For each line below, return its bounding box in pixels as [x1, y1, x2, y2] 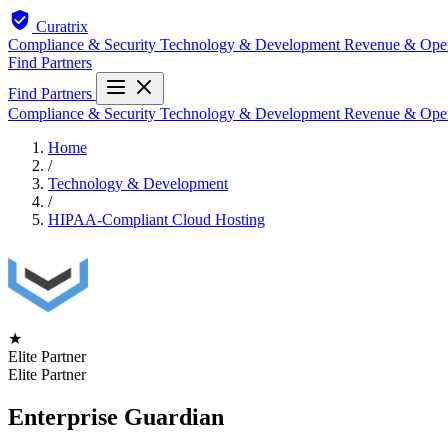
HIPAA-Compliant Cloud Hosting [48, 211, 265, 228]
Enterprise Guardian [8, 403, 224, 430]
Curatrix [36, 18, 88, 35]
